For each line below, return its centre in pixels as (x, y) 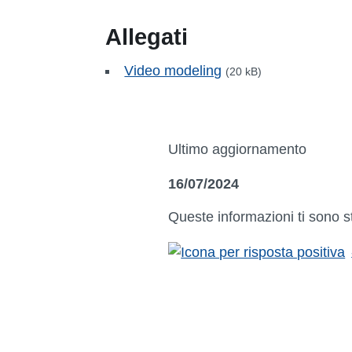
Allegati (147, 37)
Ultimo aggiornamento (238, 149)
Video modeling (173, 70)
